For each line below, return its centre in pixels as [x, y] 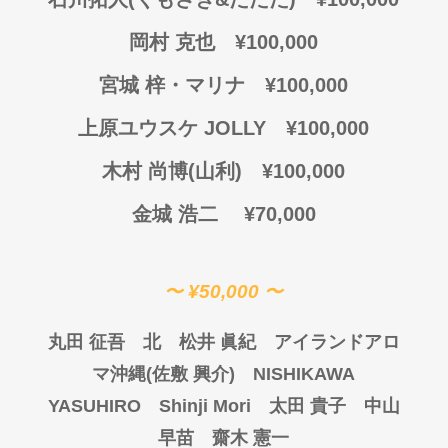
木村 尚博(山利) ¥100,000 [224, 170]
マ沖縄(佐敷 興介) [173, 373]
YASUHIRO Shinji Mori [158, 405]
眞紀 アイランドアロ [309, 341]
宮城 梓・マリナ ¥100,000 [224, 84]
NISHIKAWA [304, 373]
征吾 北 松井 [151, 341]
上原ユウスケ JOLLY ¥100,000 [224, 127]
